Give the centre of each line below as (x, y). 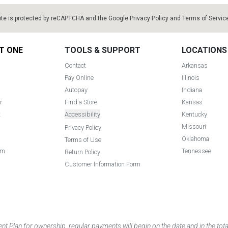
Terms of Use (83, 140)
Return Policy (82, 152)
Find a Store (81, 102)
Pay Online (79, 78)
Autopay (76, 90)
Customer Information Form (102, 164)
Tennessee (196, 151)
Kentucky (194, 115)
